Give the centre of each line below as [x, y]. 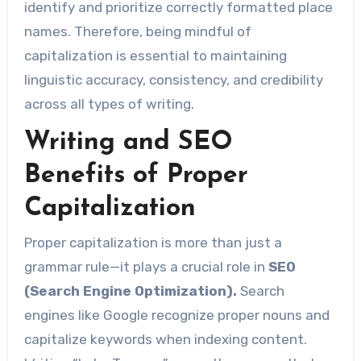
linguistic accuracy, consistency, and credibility [173, 80]
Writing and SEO [128, 143]
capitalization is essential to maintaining [155, 56]
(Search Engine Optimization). [130, 291]
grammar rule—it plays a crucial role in [146, 267]
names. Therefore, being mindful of [137, 32]
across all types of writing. [109, 104]
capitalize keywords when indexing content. [165, 340]
